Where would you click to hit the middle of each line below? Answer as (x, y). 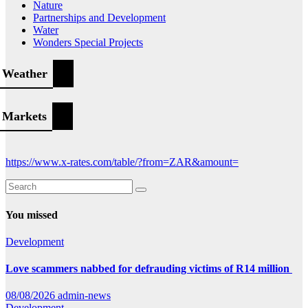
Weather (25, 74)
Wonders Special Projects (88, 43)
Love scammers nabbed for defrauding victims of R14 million (149, 269)
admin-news (84, 296)
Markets (24, 117)
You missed (32, 214)
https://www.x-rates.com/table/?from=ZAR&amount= (122, 162)
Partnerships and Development (99, 18)
